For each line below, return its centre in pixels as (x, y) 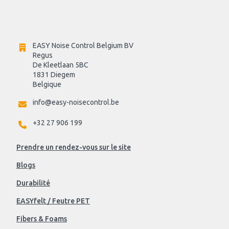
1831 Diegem (54, 75)
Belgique (47, 85)
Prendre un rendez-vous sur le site (74, 147)
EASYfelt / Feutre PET (53, 201)
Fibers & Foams (42, 219)
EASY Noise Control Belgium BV (83, 46)
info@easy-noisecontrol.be (76, 102)
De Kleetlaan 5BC (61, 65)
